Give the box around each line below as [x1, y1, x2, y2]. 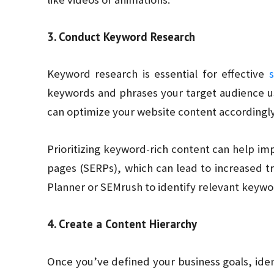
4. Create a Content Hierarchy [47, 217, 197, 232]
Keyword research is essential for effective [47, 67, 269, 81]
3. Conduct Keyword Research [47, 29, 195, 44]
